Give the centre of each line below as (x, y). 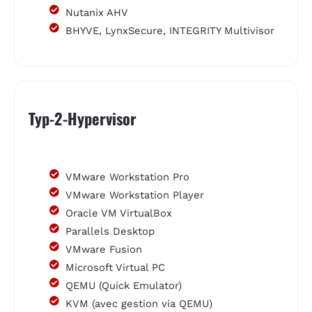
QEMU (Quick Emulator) (123, 285)
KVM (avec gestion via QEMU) (139, 303)
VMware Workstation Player (134, 195)
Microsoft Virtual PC (115, 267)
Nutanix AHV (96, 12)
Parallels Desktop (110, 231)
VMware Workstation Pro (127, 177)
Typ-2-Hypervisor (83, 118)
